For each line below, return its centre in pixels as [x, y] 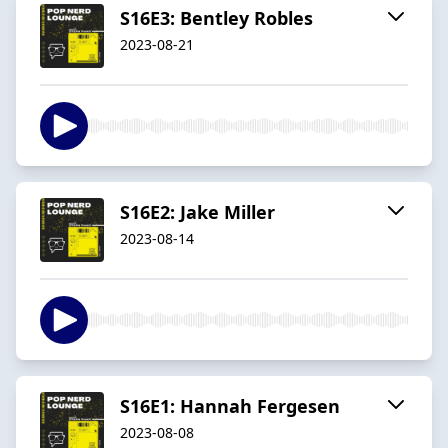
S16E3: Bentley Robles [216, 17]
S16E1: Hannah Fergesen [230, 405]
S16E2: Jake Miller [197, 211]
